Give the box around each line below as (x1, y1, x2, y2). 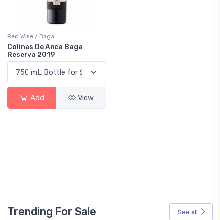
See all (178, 208, 198, 216)
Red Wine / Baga (7, 33, 54, 40)
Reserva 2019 (7, 51, 55, 59)
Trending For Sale (7, 205, 96, 218)
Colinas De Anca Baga (7, 43, 82, 51)
